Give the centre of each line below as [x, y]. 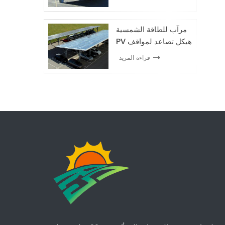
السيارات [131, 53]
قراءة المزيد [135, 58]
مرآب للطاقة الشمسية [152, 29]
